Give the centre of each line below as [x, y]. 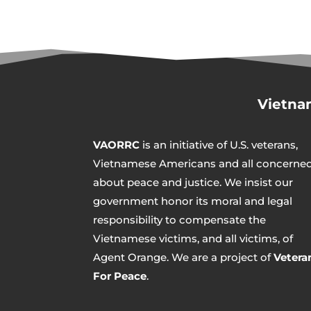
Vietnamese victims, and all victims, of [193, 239]
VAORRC [117, 145]
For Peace [120, 276]
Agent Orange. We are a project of [184, 258]
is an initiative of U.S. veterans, [219, 145]
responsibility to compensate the [180, 220]
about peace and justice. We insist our [193, 183]
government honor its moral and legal [193, 201]
